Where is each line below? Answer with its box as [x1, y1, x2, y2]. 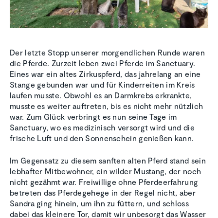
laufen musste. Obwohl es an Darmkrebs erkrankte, [10, 91, 192, 100]
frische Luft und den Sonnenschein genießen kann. [10, 133, 194, 143]
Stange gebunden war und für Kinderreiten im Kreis [10, 80, 195, 90]
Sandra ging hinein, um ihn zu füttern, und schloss [10, 199, 189, 208]
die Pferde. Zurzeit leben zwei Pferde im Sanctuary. [10, 58, 196, 68]
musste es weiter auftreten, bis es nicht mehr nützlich [10, 101, 203, 111]
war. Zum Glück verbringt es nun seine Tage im [10, 112, 177, 122]
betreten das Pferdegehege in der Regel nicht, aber [10, 188, 196, 198]
